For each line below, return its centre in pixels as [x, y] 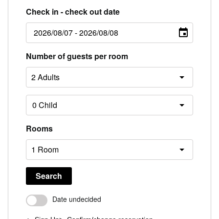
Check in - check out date [73, 11]
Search [49, 175]
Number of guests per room [77, 56]
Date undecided [77, 199]
